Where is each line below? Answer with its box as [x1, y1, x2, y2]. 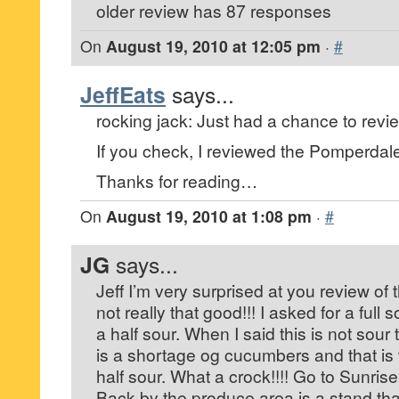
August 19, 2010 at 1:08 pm [106, 205, 312, 227]
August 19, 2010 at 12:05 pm [106, 35, 321, 57]
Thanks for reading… [96, 168, 257, 192]
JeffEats [80, 78, 166, 110]
